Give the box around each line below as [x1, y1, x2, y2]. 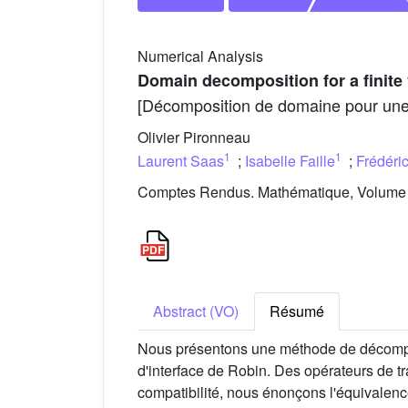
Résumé [270, 301, 324, 322]
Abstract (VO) [153, 301, 239, 322]
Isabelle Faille [245, 149, 335, 171]
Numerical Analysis [138, 46, 263, 67]
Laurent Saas [138, 149, 224, 171]
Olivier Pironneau [138, 127, 250, 148]
